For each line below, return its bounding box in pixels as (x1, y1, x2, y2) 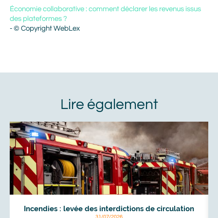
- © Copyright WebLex (10, 25, 80, 32)
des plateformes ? (10, 15, 67, 22)
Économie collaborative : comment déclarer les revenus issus (10, 5, 201, 13)
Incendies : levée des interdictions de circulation (24, 204, 194, 213)
